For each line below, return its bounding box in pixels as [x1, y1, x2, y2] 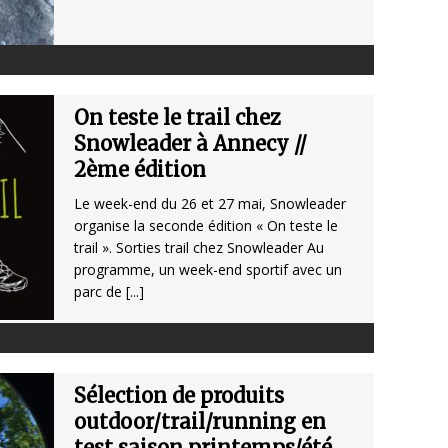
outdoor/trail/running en [74, 409, 326, 435]
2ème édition [74, 157, 206, 183]
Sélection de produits [74, 383, 284, 409]
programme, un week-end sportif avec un [74, 260, 342, 280]
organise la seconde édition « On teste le [74, 216, 338, 236]
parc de [74, 282, 126, 302]
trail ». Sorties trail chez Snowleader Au [74, 238, 324, 258]
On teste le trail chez [74, 105, 281, 131]
